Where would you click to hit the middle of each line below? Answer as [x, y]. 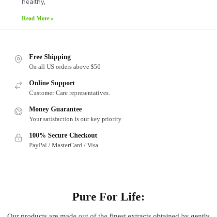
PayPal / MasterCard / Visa [64, 145]
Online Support [52, 83]
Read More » [38, 19]
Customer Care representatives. [70, 93]
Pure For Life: [108, 197]
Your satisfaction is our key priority [76, 119]
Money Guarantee [56, 109]
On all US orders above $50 [65, 67]
